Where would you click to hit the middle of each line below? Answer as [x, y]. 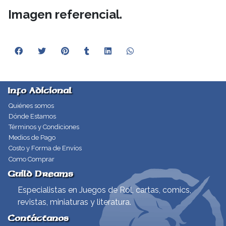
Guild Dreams [40, 174]
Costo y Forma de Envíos [45, 148]
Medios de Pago [32, 138]
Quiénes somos [31, 105]
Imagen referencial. [65, 14]
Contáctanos [38, 218]
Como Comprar [31, 159]
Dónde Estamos [32, 116]
